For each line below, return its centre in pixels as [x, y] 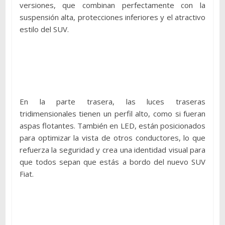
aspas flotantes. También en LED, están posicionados [113, 125]
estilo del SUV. [44, 29]
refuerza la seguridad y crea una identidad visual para [113, 149]
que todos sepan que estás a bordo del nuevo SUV [113, 161]
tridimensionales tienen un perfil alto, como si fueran [113, 113]
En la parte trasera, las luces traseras [113, 101]
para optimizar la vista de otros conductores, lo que [113, 137]
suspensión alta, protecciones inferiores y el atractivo [113, 17]
